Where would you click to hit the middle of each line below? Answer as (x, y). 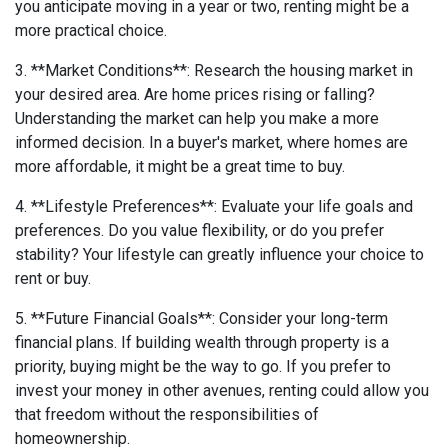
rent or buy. (53, 278)
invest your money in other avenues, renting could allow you (222, 390)
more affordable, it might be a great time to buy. (180, 166)
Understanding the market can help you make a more (197, 118)
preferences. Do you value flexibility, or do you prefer (199, 230)
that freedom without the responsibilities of (167, 414)
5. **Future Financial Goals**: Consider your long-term (201, 318)
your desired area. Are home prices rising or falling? (195, 94)
